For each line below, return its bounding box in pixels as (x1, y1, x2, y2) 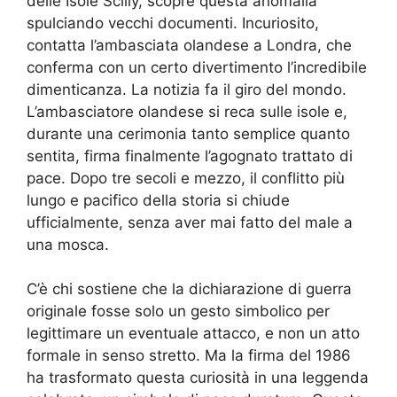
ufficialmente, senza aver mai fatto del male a (27, 213, 353, 231)
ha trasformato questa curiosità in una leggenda (27, 369, 369, 386)
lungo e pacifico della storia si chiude (27, 191, 290, 209)
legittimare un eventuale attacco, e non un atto (27, 324, 360, 342)
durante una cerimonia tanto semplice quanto (27, 124, 350, 143)
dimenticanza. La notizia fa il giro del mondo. (27, 80, 346, 98)
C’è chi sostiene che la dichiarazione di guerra (27, 280, 352, 298)
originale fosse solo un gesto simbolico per (27, 302, 330, 320)
